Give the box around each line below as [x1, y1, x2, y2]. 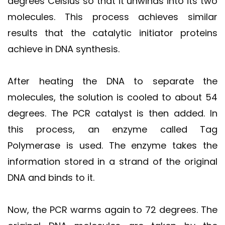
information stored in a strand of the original [8, 155, 217, 168]
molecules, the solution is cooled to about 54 [8, 90, 217, 103]
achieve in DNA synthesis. [8, 42, 120, 55]
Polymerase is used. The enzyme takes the [8, 139, 217, 152]
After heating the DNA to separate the [8, 74, 217, 87]
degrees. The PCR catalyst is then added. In [8, 106, 217, 120]
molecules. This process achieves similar [8, 10, 217, 23]
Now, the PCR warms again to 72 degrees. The [8, 203, 217, 216]
